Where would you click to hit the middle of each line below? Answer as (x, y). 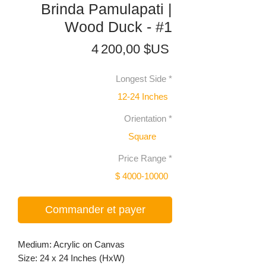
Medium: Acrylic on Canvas (71, 245)
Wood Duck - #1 (118, 27)
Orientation (145, 119)
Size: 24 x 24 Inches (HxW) (71, 258)
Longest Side (141, 79)
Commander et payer (95, 210)
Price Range (142, 159)
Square (142, 136)
